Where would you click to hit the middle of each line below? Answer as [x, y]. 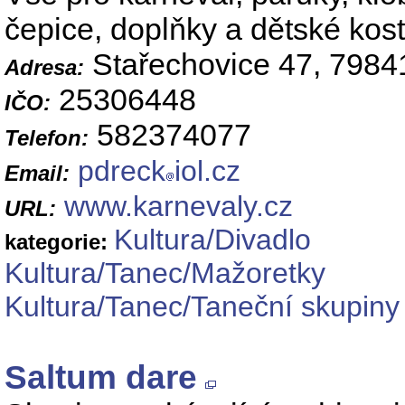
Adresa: [44, 68]
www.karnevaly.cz [179, 207]
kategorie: [59, 242]
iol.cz [207, 171]
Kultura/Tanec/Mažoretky [165, 273]
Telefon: [47, 138]
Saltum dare [101, 378]
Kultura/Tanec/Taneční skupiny [202, 307]
